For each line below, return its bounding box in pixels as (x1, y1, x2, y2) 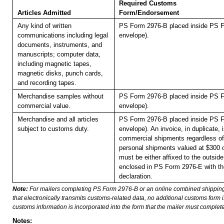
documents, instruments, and (17, 41, 102, 49)
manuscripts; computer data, (17, 50, 100, 58)
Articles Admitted (17, 9, 71, 17)
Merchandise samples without (17, 92, 103, 100)
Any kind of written (17, 22, 71, 30)
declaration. (118, 172, 152, 180)
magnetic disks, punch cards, (17, 69, 103, 77)
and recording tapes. (17, 79, 76, 87)
